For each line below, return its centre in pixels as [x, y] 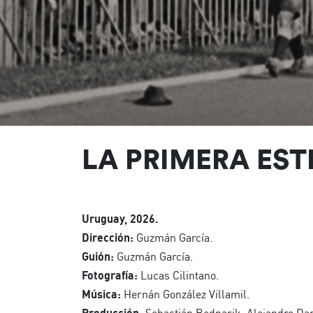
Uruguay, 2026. [120, 219]
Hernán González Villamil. [185, 294]
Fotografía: [110, 275]
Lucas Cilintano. [178, 275]
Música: [101, 294]
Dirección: [108, 238]
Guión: [98, 256]
